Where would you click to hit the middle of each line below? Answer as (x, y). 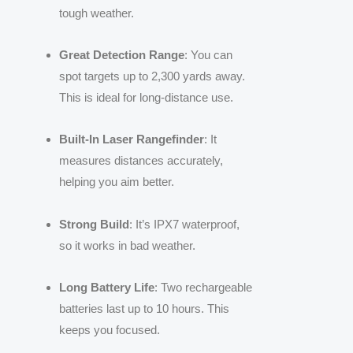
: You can (208, 55)
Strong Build (94, 224)
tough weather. (97, 13)
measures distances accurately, (141, 161)
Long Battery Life (107, 287)
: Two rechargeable (203, 287)
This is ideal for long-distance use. (146, 98)
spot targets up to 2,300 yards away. (152, 76)
